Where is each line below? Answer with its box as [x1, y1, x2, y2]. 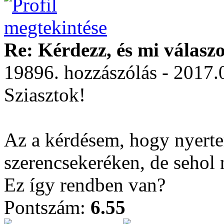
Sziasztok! [4, 84, 85, 105]
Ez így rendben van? [4, 174, 165, 195]
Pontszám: [4, 196, 90, 218]
